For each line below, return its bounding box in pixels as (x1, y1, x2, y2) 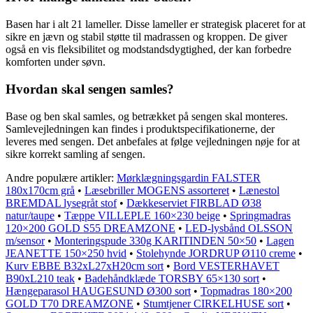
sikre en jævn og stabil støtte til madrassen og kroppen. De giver (6, 31, 287, 43)
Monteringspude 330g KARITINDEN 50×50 (54, 234, 256, 247)
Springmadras (230, 209, 291, 221)
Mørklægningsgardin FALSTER (117, 171, 261, 184)
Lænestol (239, 184, 279, 196)
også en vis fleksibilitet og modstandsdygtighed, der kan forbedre (6, 43, 291, 56)
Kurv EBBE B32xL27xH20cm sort (6, 259, 163, 272)
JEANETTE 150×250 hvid (6, 247, 126, 259)
